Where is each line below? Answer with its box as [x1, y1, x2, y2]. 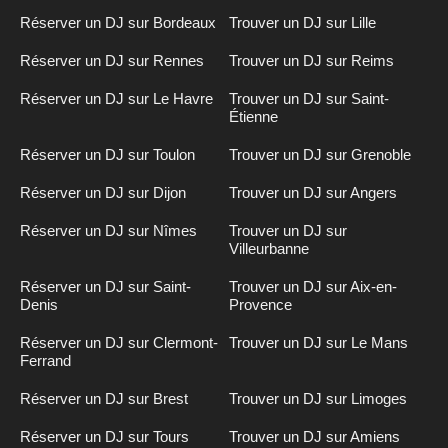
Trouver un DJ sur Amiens [229, 427, 400, 445]
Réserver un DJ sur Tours [20, 427, 189, 445]
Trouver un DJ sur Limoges [229, 389, 407, 407]
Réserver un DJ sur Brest [20, 389, 188, 407]
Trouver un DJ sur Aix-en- [229, 277, 397, 295]
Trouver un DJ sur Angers [229, 183, 397, 201]
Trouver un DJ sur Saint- [229, 89, 389, 107]
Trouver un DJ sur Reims [229, 51, 394, 69]
